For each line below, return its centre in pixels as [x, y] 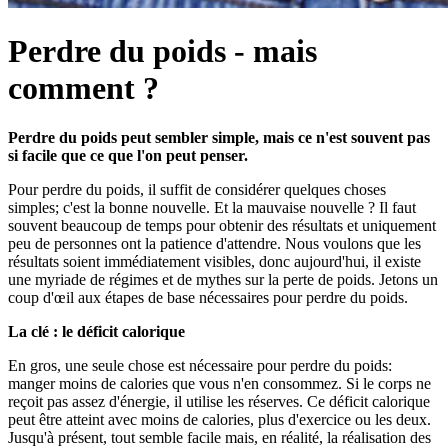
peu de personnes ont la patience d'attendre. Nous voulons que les [214, 243]
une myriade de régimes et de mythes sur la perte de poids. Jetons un [223, 279]
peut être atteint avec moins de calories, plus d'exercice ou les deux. [219, 419]
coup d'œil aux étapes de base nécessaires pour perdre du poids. [208, 297]
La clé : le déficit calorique [96, 331]
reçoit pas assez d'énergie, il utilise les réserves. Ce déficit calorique [219, 401]
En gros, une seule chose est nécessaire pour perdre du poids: [200, 365]
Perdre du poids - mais [162, 51]
